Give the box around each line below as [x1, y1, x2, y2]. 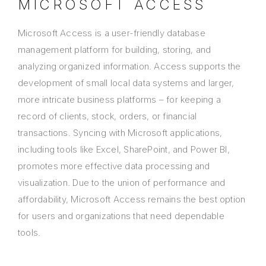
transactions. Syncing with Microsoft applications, [18, 127, 223, 139]
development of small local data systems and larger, [18, 77, 235, 89]
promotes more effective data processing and [18, 160, 210, 172]
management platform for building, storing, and [18, 44, 211, 56]
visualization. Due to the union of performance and [18, 177, 226, 189]
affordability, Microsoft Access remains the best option [18, 194, 246, 205]
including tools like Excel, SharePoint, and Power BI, [18, 144, 230, 156]
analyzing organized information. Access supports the [18, 61, 241, 72]
